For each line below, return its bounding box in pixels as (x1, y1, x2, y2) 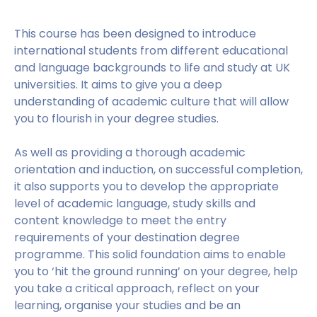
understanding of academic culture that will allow (14, 93, 289, 110)
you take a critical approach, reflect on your (14, 280, 260, 296)
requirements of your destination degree (14, 229, 240, 246)
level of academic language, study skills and (14, 195, 255, 212)
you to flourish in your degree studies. (14, 110, 219, 127)
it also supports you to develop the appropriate (14, 178, 279, 195)
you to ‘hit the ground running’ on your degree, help (14, 263, 298, 279)
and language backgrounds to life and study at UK (14, 59, 290, 76)
